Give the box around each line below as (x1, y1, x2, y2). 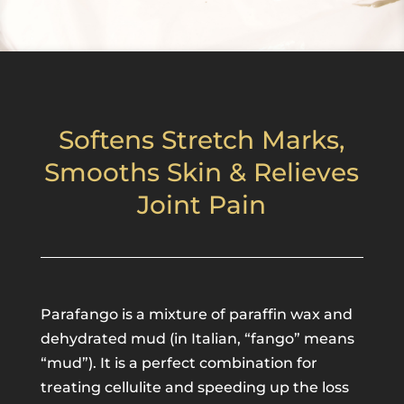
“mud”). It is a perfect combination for (40, 354, 317, 372)
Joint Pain (137, 189, 267, 220)
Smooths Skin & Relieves (44, 157, 360, 188)
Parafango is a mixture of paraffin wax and (40, 306, 353, 323)
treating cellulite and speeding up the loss (40, 379, 349, 396)
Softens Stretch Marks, (59, 124, 345, 155)
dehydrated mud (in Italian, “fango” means (40, 330, 354, 347)
